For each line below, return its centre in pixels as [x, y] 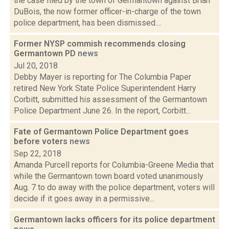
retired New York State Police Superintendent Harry [105, 88]
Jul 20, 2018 [36, 66]
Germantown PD [46, 53]
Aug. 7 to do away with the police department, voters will [114, 187]
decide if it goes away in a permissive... [84, 199]
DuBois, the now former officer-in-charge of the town [107, 12]
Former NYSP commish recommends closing [100, 44]
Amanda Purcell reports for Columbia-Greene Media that [114, 165]
